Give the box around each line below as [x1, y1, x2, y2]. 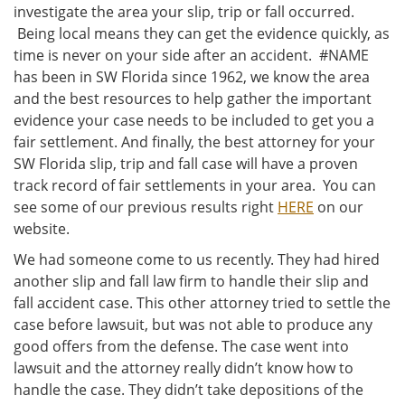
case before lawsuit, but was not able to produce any [14, 315, 372, 335]
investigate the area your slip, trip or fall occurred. [14, 2, 354, 23]
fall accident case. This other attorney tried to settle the [14, 293, 391, 314]
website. [14, 219, 73, 240]
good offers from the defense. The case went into [14, 336, 349, 357]
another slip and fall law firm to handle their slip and [14, 271, 369, 292]
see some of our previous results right [14, 197, 278, 218]
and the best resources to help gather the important [14, 89, 372, 109]
